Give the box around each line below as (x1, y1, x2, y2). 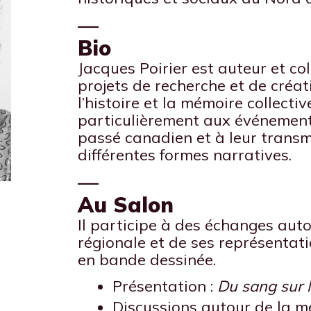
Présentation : (112, 276, 217, 296)
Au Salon (78, 192, 174, 218)
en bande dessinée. (78, 250, 216, 269)
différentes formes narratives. (78, 145, 292, 165)
